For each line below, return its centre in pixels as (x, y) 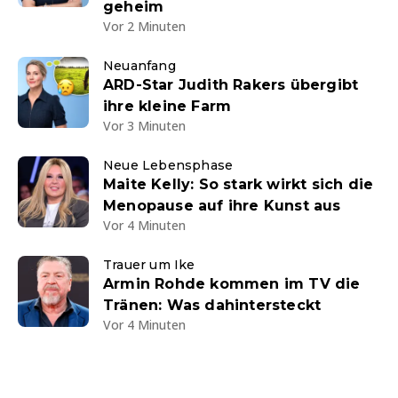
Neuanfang (139, 66)
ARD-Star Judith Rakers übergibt (231, 85)
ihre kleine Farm (167, 106)
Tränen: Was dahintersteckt (212, 305)
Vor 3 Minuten (144, 126)
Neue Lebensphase (168, 165)
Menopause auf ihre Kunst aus (222, 206)
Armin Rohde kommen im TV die (232, 284)
